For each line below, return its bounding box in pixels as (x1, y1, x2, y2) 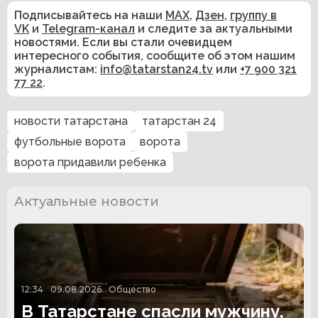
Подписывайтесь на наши (14, 8, 165, 22)
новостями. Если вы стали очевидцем (14, 35, 232, 49)
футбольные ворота (14, 134, 126, 148)
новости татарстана (14, 114, 128, 128)
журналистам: (14, 62, 100, 76)
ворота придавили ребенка (14, 155, 166, 169)
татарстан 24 (142, 114, 216, 128)
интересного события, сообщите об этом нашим (14, 48, 295, 62)
